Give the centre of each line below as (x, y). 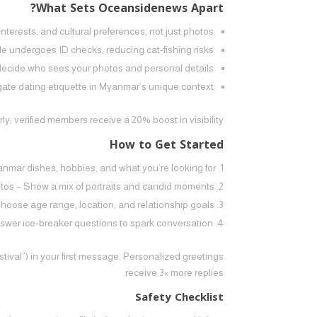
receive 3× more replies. (174, 272)
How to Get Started (167, 145)
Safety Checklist (179, 297)
